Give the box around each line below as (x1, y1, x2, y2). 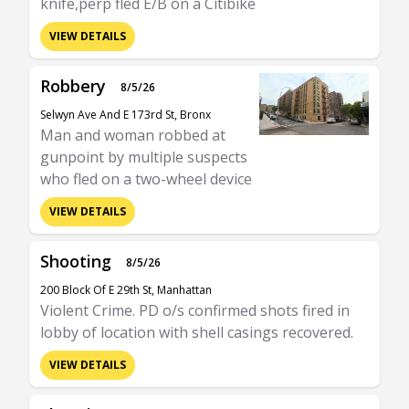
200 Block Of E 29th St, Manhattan (40, 282, 212, 298)
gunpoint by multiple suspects (40, 147, 247, 167)
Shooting (40, 250, 111, 272)
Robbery (40, 75, 106, 97)
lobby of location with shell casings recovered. (40, 322, 353, 342)
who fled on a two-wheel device (40, 169, 252, 189)
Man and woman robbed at (40, 125, 225, 145)
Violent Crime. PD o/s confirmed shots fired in (40, 300, 350, 320)
